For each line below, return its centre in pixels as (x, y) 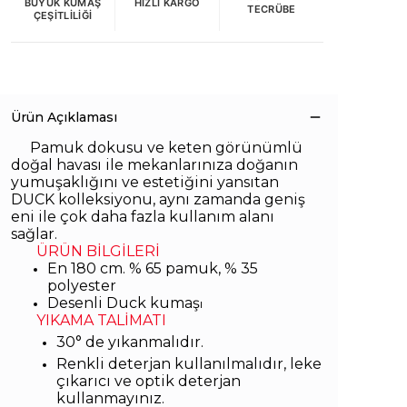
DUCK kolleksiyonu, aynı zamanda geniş (158, 199)
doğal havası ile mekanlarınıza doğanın (154, 165)
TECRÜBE (272, 9)
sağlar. (34, 234)
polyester (82, 286)
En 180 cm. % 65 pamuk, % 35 (153, 268)
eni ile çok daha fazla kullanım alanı (143, 217)
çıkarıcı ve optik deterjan (149, 381)
